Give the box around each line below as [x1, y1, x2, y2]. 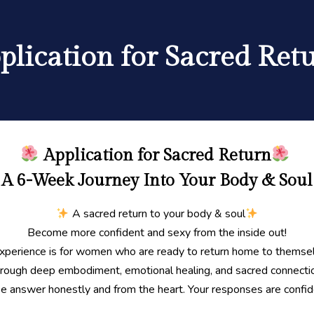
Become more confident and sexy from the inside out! [27, 225, 287, 240]
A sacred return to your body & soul [69, 206, 245, 221]
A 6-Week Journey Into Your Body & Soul [1, 171, 313, 191]
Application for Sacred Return [43, 146, 271, 165]
